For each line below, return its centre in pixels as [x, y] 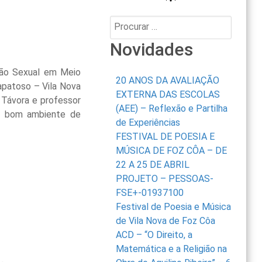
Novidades [152, 50]
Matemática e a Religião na [172, 249]
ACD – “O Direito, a [154, 235]
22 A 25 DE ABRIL [153, 165]
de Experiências [148, 123]
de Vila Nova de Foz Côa [166, 221]
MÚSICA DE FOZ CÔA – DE [172, 151]
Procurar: [129, 23]
